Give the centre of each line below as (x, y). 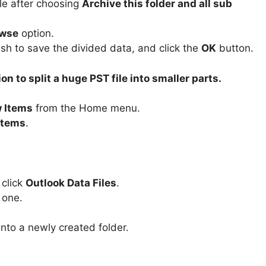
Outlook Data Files (71, 183)
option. (36, 34)
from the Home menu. (86, 108)
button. (235, 48)
